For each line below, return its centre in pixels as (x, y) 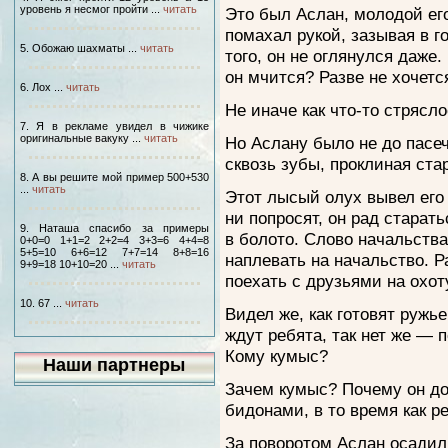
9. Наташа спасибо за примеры (114, 228)
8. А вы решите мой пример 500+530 (114, 177)
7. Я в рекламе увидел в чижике (114, 126)
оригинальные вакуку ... (81, 138)
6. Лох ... (42, 87)
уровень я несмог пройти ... (91, 9)
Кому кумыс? (276, 356)
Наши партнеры (114, 365)
